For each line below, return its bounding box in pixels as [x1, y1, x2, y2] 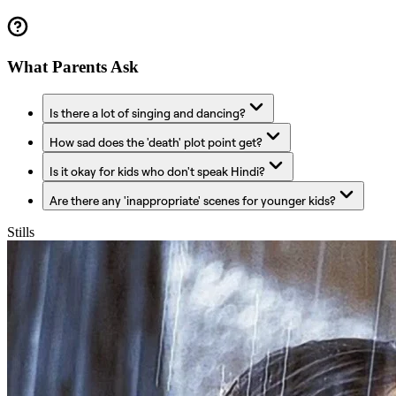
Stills [7, 224, 34, 240]
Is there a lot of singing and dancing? [49, 104, 246, 120]
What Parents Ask [7, 57, 139, 77]
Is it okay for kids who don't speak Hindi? [49, 163, 265, 179]
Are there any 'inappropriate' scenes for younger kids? [49, 192, 336, 208]
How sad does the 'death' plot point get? [49, 133, 263, 149]
